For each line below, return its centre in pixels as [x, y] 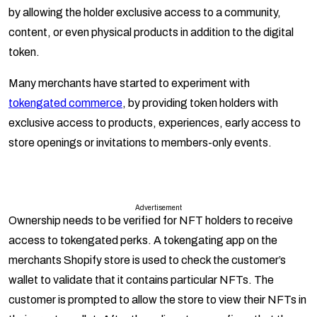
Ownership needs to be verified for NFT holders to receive [151, 221]
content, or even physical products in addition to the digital [151, 33]
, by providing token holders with [200, 103]
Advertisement [158, 208]
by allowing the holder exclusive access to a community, [145, 13]
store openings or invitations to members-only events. [140, 143]
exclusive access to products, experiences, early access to [155, 123]
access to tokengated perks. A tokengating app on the [143, 241]
